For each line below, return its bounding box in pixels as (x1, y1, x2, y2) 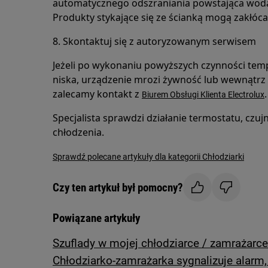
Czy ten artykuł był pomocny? (53, 180, 183, 194)
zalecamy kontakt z (53, 87, 142, 100)
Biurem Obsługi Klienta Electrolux (142, 90, 264, 99)
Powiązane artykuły (53, 211, 140, 225)
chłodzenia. (53, 126, 104, 139)
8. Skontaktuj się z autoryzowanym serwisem (53, 35, 256, 48)
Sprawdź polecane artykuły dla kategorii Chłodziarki (53, 152, 244, 162)
